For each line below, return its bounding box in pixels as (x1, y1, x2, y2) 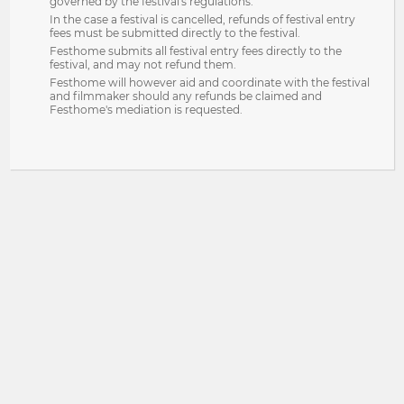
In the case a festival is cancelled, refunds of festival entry (50, 13, 356, 26)
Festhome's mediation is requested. (50, 103, 243, 116)
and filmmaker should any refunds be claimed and (50, 89, 323, 103)
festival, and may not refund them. (50, 58, 237, 71)
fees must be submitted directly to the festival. (50, 26, 301, 40)
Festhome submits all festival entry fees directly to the (50, 44, 343, 58)
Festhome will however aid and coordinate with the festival (50, 76, 371, 89)
